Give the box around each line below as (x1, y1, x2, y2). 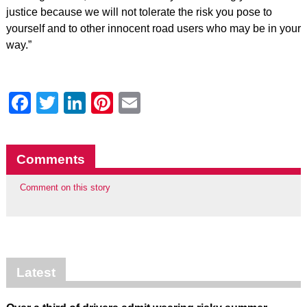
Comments (16, 152, 85, 167)
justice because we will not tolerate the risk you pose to (5, 6, 272, 18)
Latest (16, 265, 56, 280)
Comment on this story (19, 182, 110, 193)
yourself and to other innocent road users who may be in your (5, 23, 301, 34)
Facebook (30, 90, 128, 115)
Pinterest (112, 90, 200, 115)
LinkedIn (85, 90, 169, 115)
